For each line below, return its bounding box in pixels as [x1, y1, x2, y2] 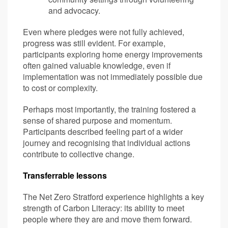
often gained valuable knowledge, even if [23, 59, 170, 71]
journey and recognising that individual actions [23, 136, 190, 149]
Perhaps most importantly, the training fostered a [23, 103, 196, 115]
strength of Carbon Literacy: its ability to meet [23, 202, 184, 214]
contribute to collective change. [23, 148, 134, 160]
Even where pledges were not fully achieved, [23, 25, 184, 38]
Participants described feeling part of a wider [23, 125, 183, 137]
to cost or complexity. [23, 81, 98, 94]
